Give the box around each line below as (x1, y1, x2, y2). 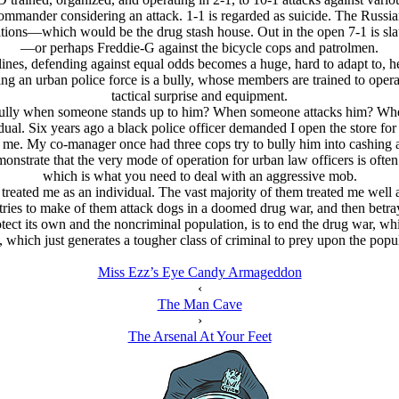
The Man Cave (157, 297, 242, 312)
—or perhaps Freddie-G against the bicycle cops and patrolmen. (20, 40, 379, 55)
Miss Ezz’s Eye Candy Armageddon (97, 265, 302, 280)
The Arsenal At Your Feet (127, 329, 272, 344)
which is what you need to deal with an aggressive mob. (42, 168, 357, 183)
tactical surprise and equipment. (111, 88, 288, 103)
